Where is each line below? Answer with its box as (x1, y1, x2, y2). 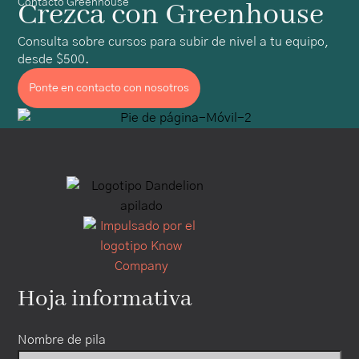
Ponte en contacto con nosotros (29, 83, 190, 94)
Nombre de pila (18, 333, 107, 347)
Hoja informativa (18, 284, 193, 315)
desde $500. (18, 53, 90, 66)
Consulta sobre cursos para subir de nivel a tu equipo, (18, 35, 329, 48)
